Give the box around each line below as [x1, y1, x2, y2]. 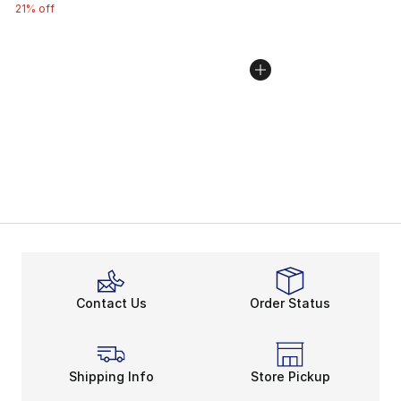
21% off [15, 2, 55, 15]
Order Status [250, 295, 330, 311]
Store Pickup [250, 369, 330, 384]
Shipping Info [68, 369, 154, 384]
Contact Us [75, 295, 147, 311]
